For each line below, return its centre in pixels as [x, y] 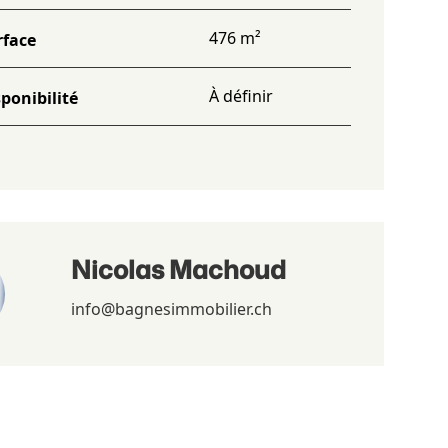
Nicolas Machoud [179, 269]
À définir [241, 96]
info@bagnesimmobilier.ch [172, 309]
